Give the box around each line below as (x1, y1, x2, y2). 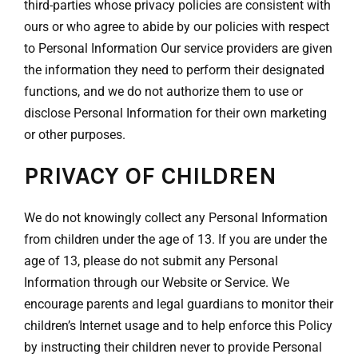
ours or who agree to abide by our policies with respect (24, 18, 329, 34)
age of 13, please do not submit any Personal (24, 253, 278, 268)
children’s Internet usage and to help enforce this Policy (24, 317, 332, 333)
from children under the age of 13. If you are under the (24, 231, 327, 247)
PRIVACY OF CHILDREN (24, 161, 276, 190)
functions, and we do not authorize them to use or (24, 83, 303, 99)
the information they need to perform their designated (24, 62, 324, 78)
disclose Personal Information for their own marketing (24, 105, 327, 121)
